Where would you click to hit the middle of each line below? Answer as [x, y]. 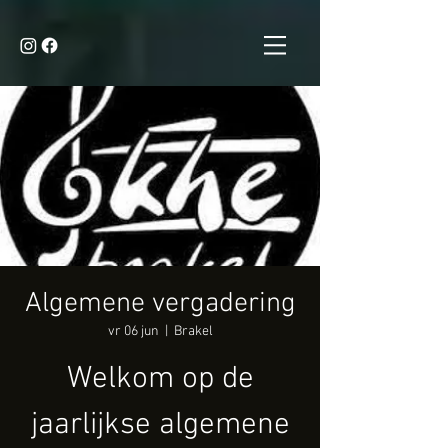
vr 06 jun [133, 331]
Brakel [193, 331]
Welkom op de [160, 379]
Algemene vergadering [160, 304]
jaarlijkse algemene [160, 425]
